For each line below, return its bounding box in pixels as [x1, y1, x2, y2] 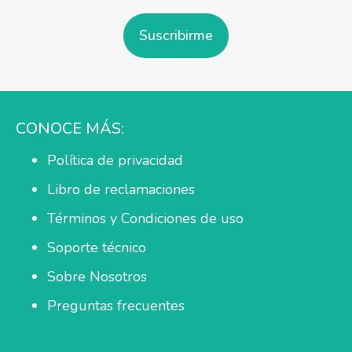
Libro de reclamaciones [47, 180, 195, 200]
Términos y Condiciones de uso [47, 209, 244, 229]
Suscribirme [139, 26, 213, 46]
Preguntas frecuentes [47, 296, 185, 316]
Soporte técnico [47, 238, 146, 258]
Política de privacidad [47, 151, 183, 170]
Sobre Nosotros [47, 267, 147, 287]
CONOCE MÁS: [16, 118, 124, 140]
